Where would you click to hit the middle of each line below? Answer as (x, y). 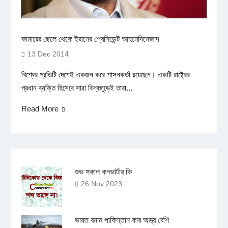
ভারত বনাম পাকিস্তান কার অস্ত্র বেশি (122, 220)
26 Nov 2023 (101, 184)
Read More (40, 109)
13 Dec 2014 (48, 54)
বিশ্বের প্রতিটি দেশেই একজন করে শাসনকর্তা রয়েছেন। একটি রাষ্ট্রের (105, 75)
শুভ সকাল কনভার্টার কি (103, 172)
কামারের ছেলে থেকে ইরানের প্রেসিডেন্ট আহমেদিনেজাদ (90, 39)
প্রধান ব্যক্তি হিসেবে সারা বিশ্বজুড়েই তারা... (77, 88)
